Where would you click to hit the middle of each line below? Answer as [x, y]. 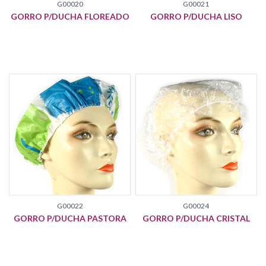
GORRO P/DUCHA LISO [196, 17]
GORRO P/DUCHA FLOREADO [70, 17]
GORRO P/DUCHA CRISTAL [196, 218]
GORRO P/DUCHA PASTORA [70, 218]
